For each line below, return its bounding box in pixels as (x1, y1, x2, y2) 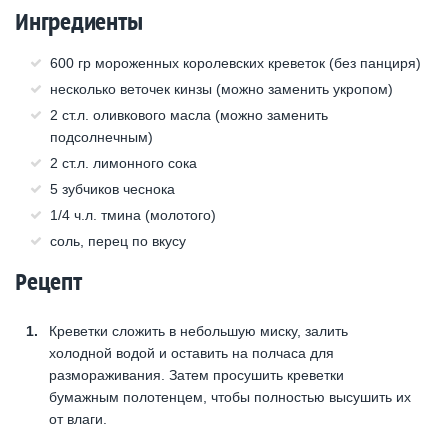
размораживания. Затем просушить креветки (49, 366, 344, 383)
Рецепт (15, 267, 82, 296)
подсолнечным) (50, 128, 153, 145)
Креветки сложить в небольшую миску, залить (49, 322, 348, 339)
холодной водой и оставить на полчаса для (49, 344, 334, 361)
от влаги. (49, 410, 107, 427)
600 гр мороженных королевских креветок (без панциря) (50, 54, 421, 71)
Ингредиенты (15, 7, 143, 36)
